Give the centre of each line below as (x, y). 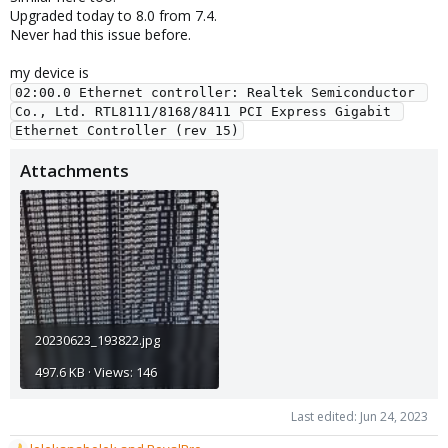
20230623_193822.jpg (97, 339)
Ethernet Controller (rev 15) (127, 130)
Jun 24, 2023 (394, 416)
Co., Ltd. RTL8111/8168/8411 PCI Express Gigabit (203, 111)
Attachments (74, 170)
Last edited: (325, 416)
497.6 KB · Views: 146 (96, 371)
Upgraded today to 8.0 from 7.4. (113, 15)
